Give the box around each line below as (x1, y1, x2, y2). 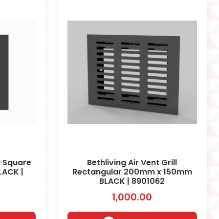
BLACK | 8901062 (99, 175, 165, 187)
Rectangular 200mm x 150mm (72, 166, 192, 177)
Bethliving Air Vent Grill (87, 156, 177, 168)
